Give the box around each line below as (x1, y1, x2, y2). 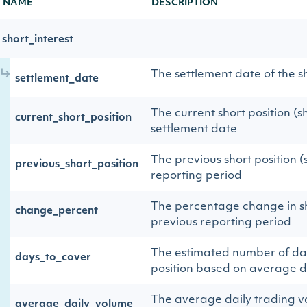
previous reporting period (151, 217, 291, 228)
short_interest (2, 35, 73, 45)
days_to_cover (15, 253, 91, 263)
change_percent (15, 206, 98, 217)
